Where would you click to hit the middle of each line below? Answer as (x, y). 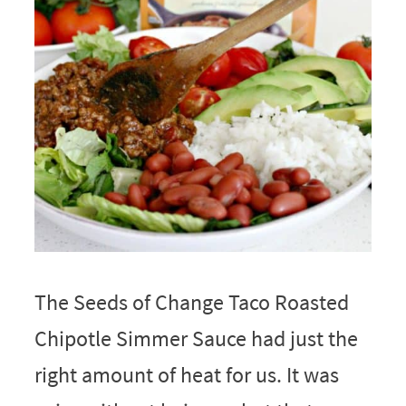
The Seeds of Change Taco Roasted (191, 303)
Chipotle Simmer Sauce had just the (196, 339)
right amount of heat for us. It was (186, 375)
